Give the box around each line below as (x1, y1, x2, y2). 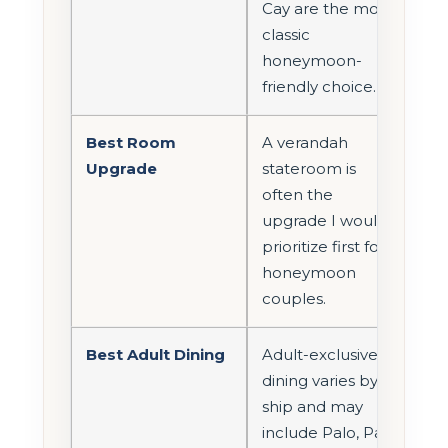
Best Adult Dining (86, 344, 225, 364)
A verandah (262, 132, 348, 152)
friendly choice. (262, 76, 376, 96)
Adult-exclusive (262, 344, 378, 364)
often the (262, 184, 333, 204)
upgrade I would (262, 210, 387, 230)
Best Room (86, 132, 176, 152)
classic (262, 24, 310, 44)
